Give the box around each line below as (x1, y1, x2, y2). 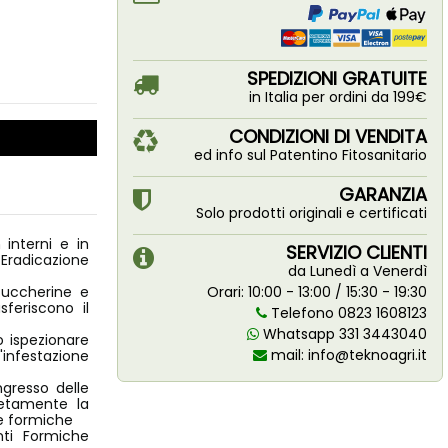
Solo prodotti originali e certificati (195, 203, 427, 223)
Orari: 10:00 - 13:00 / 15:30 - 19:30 (206, 282, 427, 302)
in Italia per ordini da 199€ (248, 87, 427, 107)
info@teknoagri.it (307, 345, 427, 365)
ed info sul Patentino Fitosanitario (193, 145, 427, 165)
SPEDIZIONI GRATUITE (246, 66, 427, 91)
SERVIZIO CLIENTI (285, 240, 427, 265)
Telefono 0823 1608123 (266, 303, 427, 323)
